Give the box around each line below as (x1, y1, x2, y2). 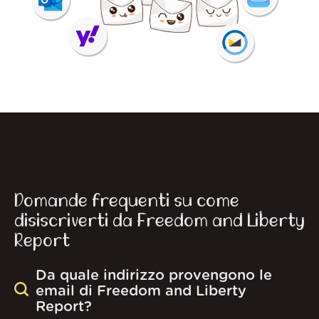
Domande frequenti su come (14, 192, 239, 211)
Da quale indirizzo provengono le (36, 268, 272, 283)
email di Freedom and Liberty (36, 283, 246, 298)
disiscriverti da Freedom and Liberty (14, 211, 305, 231)
